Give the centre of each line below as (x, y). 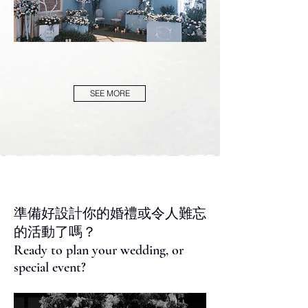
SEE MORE (110, 93)
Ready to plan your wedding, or (99, 251)
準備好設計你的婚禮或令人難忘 (110, 213)
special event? (50, 268)
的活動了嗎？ (55, 232)
